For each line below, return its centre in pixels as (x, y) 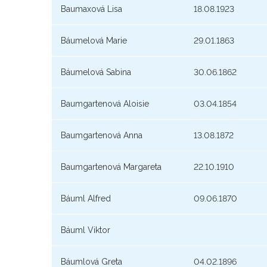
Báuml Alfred (86, 199)
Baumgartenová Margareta (111, 167)
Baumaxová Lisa (91, 9)
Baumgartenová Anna (102, 136)
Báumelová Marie (94, 41)
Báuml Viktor (86, 230)
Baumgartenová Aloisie (105, 104)
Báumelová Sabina (96, 72)
